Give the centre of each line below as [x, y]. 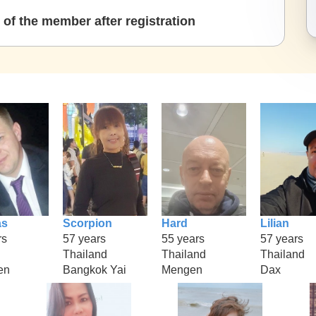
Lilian [275, 223]
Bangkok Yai [95, 269]
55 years [183, 238]
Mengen [182, 269]
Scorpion [87, 223]
